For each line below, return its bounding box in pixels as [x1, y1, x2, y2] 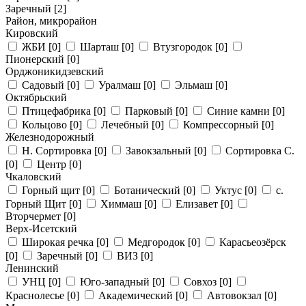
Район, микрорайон [5, 15, 97, 27]
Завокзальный [126, 145, 194, 156]
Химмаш [100, 198, 144, 210]
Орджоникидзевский [5, 66, 104, 77]
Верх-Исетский [5, 223, 77, 234]
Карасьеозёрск [219, 236, 286, 248]
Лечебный [101, 119, 152, 130]
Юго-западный [80, 276, 152, 288]
